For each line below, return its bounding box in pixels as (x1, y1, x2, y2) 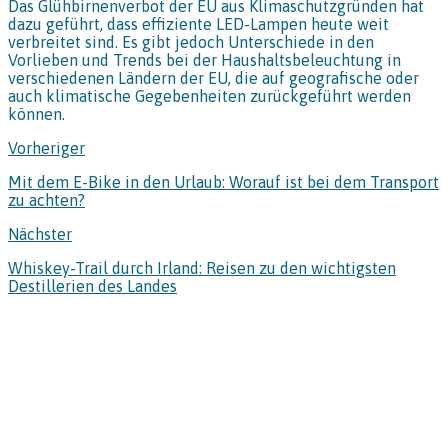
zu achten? (8, 191, 85, 210)
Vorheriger (8, 139, 85, 158)
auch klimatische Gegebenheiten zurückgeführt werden (8, 87, 411, 106)
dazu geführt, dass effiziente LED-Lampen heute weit (8, 15, 389, 34)
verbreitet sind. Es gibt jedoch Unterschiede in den (8, 33, 374, 52)
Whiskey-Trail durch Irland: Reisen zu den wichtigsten (8, 259, 396, 278)
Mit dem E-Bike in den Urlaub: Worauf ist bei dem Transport (8, 173, 439, 192)
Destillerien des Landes (8, 277, 177, 296)
